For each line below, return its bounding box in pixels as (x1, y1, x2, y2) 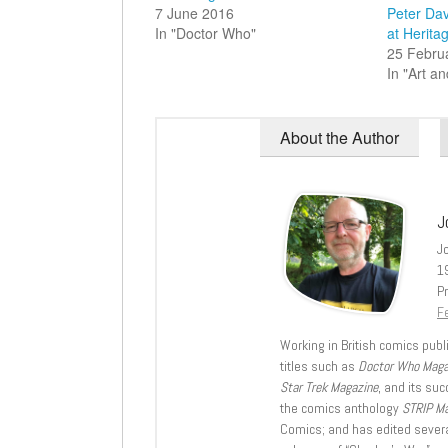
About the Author (280, 125, 399, 149)
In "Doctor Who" (155, 22, 256, 43)
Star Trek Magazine (280, 377, 378, 396)
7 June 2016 (155, 2, 234, 23)
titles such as (280, 356, 358, 375)
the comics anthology (280, 398, 402, 417)
